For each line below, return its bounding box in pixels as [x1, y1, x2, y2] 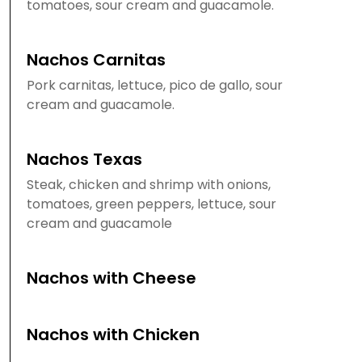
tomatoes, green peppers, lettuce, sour [27, 195, 276, 213]
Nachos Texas [27, 148, 142, 170]
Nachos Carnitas [27, 48, 166, 71]
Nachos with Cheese [27, 267, 196, 289]
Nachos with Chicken [27, 323, 200, 346]
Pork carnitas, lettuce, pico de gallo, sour [27, 76, 283, 95]
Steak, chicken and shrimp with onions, [27, 175, 271, 194]
